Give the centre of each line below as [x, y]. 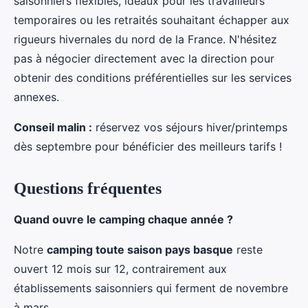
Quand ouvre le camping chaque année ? [123, 220]
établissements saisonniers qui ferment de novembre [151, 288]
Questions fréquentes [88, 189]
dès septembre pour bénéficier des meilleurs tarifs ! [148, 147]
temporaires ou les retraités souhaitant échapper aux [152, 20]
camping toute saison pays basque [140, 250]
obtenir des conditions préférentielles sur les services [153, 78]
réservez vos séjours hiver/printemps [190, 128]
